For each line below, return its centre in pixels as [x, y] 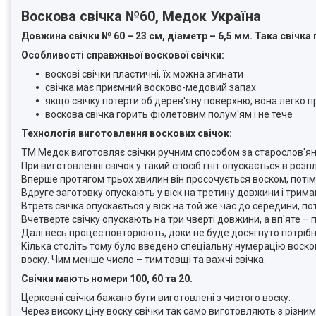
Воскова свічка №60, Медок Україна [141, 16]
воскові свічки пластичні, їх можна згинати [144, 74]
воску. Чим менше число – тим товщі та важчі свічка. [144, 259]
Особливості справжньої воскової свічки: [123, 55]
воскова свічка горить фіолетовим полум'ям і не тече [169, 114]
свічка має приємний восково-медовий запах [151, 87]
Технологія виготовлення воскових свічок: [127, 133]
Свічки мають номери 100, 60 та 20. [107, 278]
